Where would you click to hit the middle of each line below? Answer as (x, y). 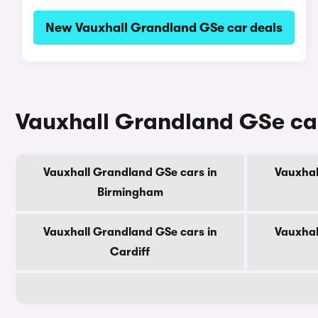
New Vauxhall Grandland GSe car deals (164, 28)
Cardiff (130, 252)
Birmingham (130, 192)
